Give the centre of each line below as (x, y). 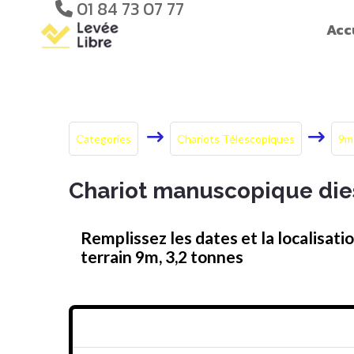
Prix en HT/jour (145, 328)
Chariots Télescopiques (236, 139)
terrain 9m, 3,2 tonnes (162, 256)
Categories (104, 139)
